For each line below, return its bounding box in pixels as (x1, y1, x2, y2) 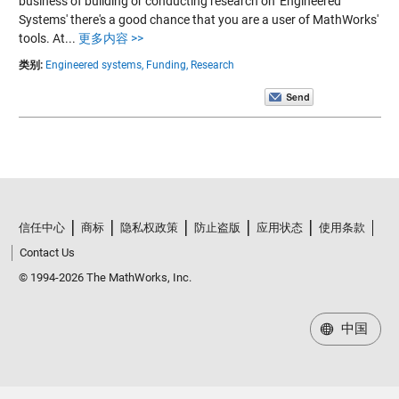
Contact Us (19, 246, 75, 260)
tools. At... (18, 30, 78, 45)
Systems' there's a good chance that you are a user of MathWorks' (18, 12, 379, 27)
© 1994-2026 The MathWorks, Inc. (18, 271, 191, 285)
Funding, (145, 58, 188, 71)
